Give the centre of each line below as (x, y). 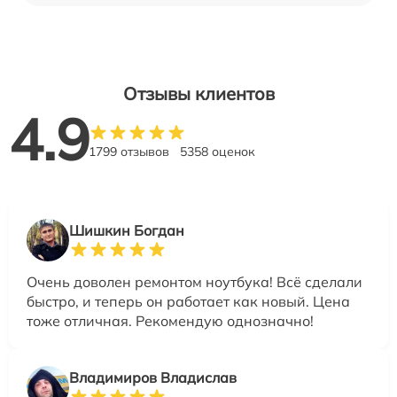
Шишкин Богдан (127, 230)
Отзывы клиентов (198, 93)
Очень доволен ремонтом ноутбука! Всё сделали (195, 281)
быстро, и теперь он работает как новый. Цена (188, 301)
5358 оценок (218, 151)
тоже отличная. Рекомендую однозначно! (170, 320)
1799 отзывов (129, 151)
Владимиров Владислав (153, 377)
